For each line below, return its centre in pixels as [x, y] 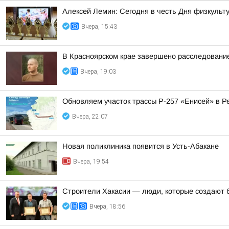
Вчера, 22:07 [90, 117]
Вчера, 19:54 [91, 162]
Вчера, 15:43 [99, 27]
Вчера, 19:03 [98, 72]
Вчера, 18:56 [107, 207]
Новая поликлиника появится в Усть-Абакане [141, 146]
